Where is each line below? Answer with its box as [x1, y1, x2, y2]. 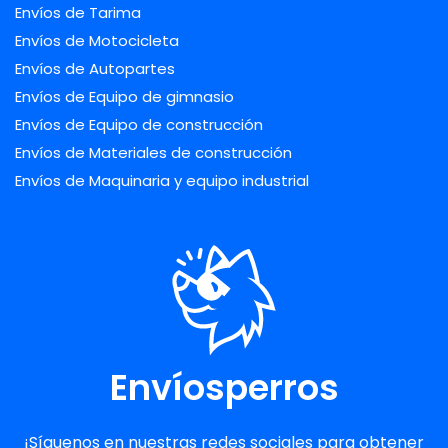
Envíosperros [109, 363, 339, 413]
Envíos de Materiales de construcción [15, 141, 292, 163]
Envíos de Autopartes [15, 57, 175, 79]
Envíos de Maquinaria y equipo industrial [15, 169, 309, 191]
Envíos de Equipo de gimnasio [15, 85, 234, 107]
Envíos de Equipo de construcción [15, 113, 263, 135]
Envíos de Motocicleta [15, 29, 179, 51]
